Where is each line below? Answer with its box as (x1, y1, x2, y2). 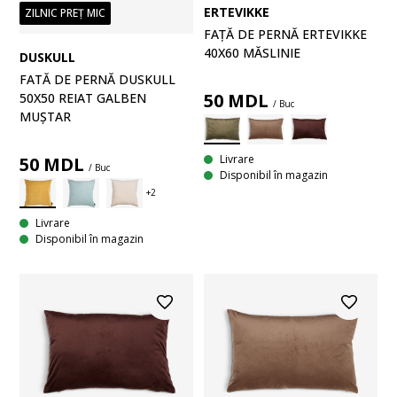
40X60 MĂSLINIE (204, 43, 300, 61)
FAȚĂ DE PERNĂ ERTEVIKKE (204, 25, 367, 43)
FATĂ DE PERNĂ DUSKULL (19, 70, 175, 88)
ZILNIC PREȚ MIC (25, 4, 105, 20)
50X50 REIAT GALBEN (19, 89, 146, 106)
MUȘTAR (19, 107, 71, 125)
